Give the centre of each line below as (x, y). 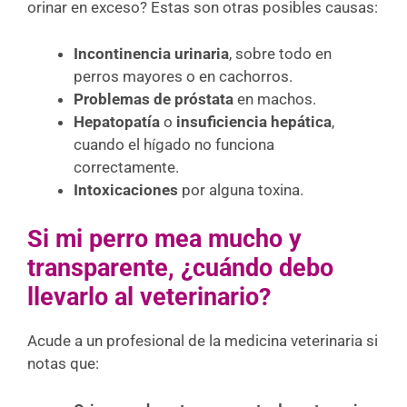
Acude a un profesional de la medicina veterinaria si (203, 341)
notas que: (63, 363)
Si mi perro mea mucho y (164, 239)
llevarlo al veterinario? (149, 297)
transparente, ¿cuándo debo (180, 268)
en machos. (275, 99)
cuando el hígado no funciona (174, 144)
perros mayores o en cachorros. (183, 76)
